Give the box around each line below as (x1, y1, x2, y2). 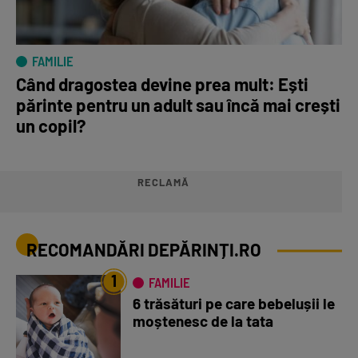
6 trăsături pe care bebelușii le (133, 294, 335, 313)
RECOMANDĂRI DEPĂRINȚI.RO (26, 239, 261, 261)
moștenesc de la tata (133, 312, 273, 331)
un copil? (16, 115, 86, 137)
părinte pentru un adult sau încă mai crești (16, 94, 340, 116)
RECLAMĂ (137, 176, 189, 189)
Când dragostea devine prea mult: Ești (16, 74, 308, 95)
